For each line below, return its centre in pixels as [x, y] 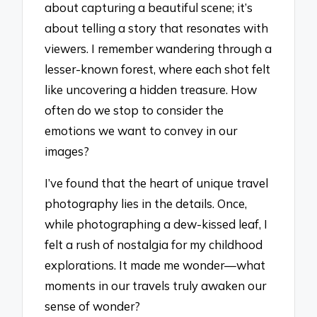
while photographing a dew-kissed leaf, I [156, 224]
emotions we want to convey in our [141, 130]
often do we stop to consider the [134, 110]
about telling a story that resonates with [157, 28]
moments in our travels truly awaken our [156, 285]
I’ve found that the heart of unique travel [157, 183]
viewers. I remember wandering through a [158, 48]
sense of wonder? [93, 306]
